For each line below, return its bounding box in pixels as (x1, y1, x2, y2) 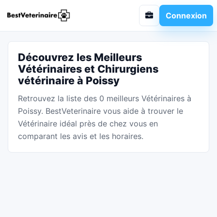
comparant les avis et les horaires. (18, 131, 143, 141)
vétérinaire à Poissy (18, 74, 120, 87)
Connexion (166, 10, 207, 20)
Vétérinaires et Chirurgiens (18, 62, 158, 75)
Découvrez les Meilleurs (18, 51, 142, 63)
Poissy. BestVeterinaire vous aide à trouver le (18, 106, 183, 116)
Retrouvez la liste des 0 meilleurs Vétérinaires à (18, 93, 191, 103)
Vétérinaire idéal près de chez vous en (18, 119, 158, 128)
